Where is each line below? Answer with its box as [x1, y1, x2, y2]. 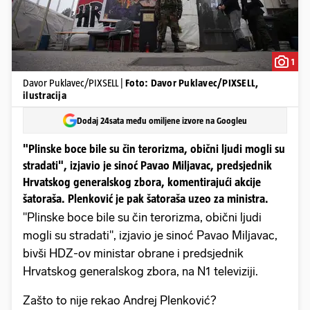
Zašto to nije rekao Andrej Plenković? [23, 293, 216, 308]
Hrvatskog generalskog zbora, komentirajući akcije [23, 176, 261, 189]
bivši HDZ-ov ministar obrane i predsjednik [23, 246, 244, 261]
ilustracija [23, 89, 66, 101]
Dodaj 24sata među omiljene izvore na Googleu [77, 115, 247, 126]
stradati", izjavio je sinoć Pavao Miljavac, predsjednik [23, 159, 272, 172]
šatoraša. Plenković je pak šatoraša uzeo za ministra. [23, 192, 268, 206]
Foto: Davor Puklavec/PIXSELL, [125, 77, 259, 89]
